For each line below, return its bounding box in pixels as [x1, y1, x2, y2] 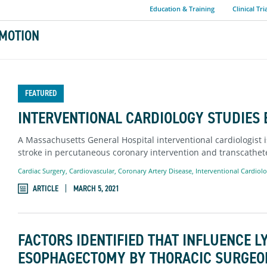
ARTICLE [32, 182, 58, 194]
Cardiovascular [69, 166, 114, 175]
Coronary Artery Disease [117, 166, 192, 175]
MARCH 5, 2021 [73, 182, 119, 194]
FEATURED [24, 88, 57, 99]
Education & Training [150, 4, 215, 13]
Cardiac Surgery [17, 166, 66, 175]
